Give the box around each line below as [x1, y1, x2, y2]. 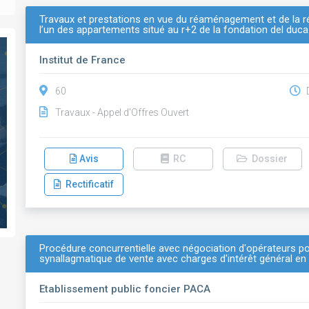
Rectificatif [61, 179, 114, 190]
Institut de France [39, 54, 126, 66]
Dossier [248, 153, 288, 164]
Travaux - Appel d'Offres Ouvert [55, 107, 190, 118]
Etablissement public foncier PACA [39, 283, 211, 295]
